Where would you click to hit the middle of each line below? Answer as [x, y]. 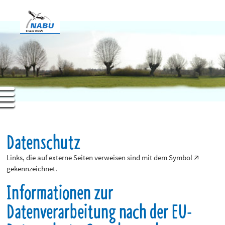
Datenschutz [44, 142]
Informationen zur [60, 192]
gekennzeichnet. [32, 168]
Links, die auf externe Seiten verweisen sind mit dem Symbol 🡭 [103, 157]
